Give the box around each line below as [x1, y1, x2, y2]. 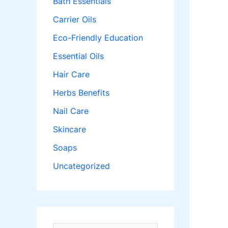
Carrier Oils [53, 14, 96, 25]
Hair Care [53, 69, 90, 80]
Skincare [53, 124, 86, 135]
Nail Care [53, 106, 89, 117]
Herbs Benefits [53, 88, 109, 98]
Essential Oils [53, 51, 104, 62]
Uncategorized [53, 161, 110, 172]
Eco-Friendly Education [53, 33, 143, 43]
